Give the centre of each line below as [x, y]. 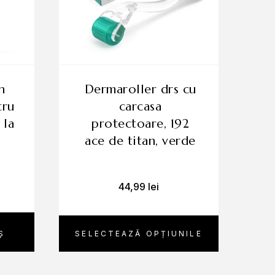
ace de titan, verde [140, 141]
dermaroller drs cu [89, 89]
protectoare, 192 [140, 124]
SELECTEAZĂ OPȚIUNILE [139, 234]
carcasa [140, 107]
